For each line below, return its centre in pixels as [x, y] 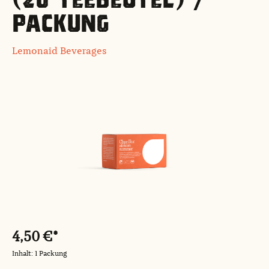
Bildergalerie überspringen [72, 89]
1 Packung [51, 254]
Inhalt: [23, 254]
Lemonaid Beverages [59, 51]
